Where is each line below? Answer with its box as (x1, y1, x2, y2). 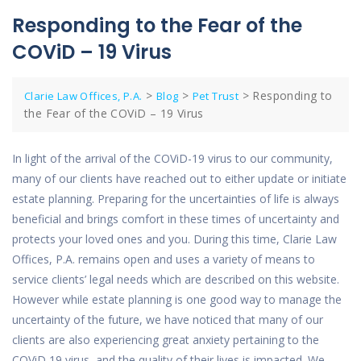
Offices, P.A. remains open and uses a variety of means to (12, 251, 315, 267)
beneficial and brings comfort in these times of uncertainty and (12, 210, 339, 226)
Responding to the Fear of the (12, 11, 302, 39)
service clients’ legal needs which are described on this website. (12, 271, 339, 287)
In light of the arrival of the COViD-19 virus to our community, (12, 150, 333, 166)
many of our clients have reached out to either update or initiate (12, 170, 346, 186)
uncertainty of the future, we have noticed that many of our (12, 311, 323, 327)
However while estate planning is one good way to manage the (12, 291, 342, 307)
